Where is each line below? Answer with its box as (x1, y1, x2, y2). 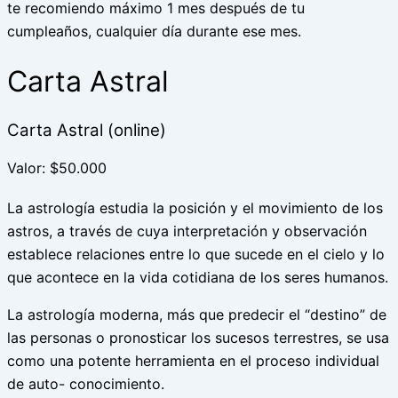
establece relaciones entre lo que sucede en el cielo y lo (7, 244, 385, 263)
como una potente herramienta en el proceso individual (7, 351, 379, 370)
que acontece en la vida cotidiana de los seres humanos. (7, 267, 388, 286)
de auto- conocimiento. (7, 374, 164, 393)
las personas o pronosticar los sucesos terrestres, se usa (7, 328, 389, 346)
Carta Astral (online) (7, 120, 166, 141)
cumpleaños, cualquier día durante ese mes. (7, 22, 301, 41)
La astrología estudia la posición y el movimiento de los (7, 198, 383, 217)
